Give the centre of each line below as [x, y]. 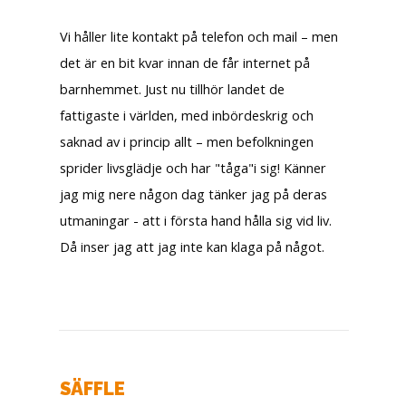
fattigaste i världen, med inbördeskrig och [187, 115]
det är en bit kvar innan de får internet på [185, 62]
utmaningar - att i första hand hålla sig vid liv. [196, 220]
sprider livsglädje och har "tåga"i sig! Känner [193, 167]
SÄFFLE [92, 389]
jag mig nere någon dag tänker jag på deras [193, 193]
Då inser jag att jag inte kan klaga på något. [192, 246]
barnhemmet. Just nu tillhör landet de [172, 88]
